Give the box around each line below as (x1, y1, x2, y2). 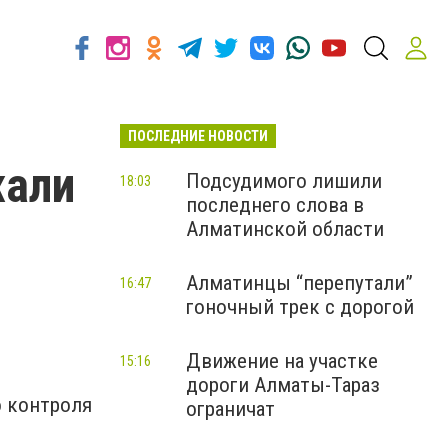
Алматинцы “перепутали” (186, 271, 413, 295)
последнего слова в (186, 193, 364, 217)
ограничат (186, 397, 275, 421)
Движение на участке (186, 349, 378, 373)
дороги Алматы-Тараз (186, 373, 380, 397)
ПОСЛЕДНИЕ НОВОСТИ (128, 128, 268, 144)
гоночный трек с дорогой (186, 295, 414, 319)
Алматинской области (186, 217, 384, 241)
